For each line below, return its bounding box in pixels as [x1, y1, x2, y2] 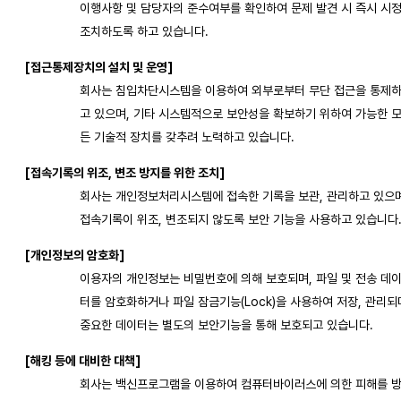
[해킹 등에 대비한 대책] [25, 353, 141, 368]
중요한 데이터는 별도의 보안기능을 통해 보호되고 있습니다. [80, 317, 373, 332]
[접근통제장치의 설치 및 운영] [25, 59, 173, 74]
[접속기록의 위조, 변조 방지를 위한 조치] [25, 165, 225, 180]
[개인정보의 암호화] [25, 247, 124, 262]
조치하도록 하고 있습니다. [80, 23, 209, 38]
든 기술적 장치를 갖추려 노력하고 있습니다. [80, 129, 294, 144]
